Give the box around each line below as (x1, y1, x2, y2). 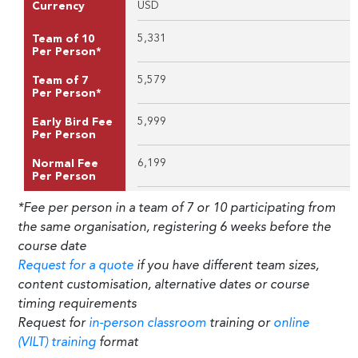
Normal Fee (32, 157, 98, 169)
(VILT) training (18, 336, 96, 349)
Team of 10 (32, 33, 94, 45)
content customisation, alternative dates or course (18, 278, 309, 292)
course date (18, 240, 86, 253)
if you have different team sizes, (133, 259, 319, 272)
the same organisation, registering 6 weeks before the (18, 221, 331, 234)
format (96, 336, 138, 349)
